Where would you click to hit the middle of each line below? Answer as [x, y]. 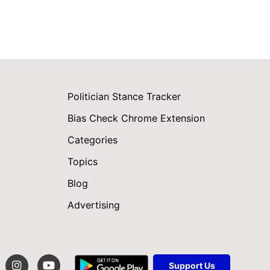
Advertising [94, 205]
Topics [83, 162]
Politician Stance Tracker [124, 97]
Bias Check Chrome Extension [136, 118]
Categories [93, 140]
